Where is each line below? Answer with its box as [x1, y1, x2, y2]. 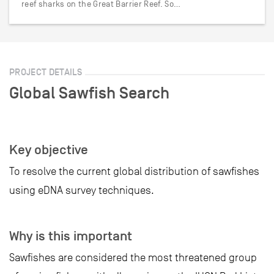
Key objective [9, 142, 88, 158]
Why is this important [9, 228, 132, 244]
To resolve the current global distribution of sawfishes [9, 165, 259, 177]
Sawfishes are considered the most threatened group [9, 251, 257, 264]
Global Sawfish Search [9, 83, 169, 103]
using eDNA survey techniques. [9, 184, 154, 196]
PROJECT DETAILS [9, 66, 83, 78]
